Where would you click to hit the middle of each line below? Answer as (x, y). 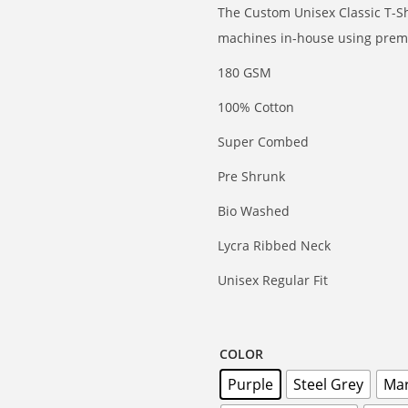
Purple (250, 384)
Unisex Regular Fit (273, 280)
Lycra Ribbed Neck (274, 245)
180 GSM (245, 72)
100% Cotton (256, 107)
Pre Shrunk (251, 176)
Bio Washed (254, 211)
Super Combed (263, 142)
